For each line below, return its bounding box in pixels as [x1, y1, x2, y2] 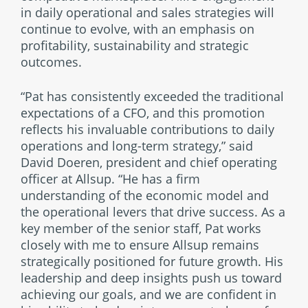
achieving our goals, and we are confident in [21, 286, 276, 302]
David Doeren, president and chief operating [21, 154, 277, 170]
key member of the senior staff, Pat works [21, 220, 261, 236]
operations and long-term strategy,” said [21, 137, 253, 154]
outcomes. [21, 54, 85, 70]
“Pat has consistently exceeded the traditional [21, 88, 284, 104]
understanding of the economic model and [21, 187, 269, 203]
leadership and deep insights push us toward [21, 269, 282, 286]
